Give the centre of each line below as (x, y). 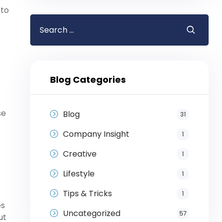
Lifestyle (79, 173)
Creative (80, 154)
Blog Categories (88, 79)
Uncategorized (91, 213)
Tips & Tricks (87, 193)
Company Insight (96, 134)
